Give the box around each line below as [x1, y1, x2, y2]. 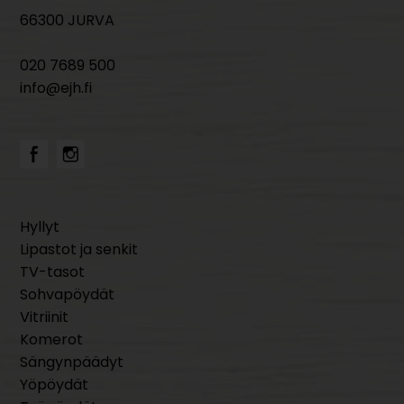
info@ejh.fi [20, 78, 93, 99]
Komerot [20, 329, 84, 351]
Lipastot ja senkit [20, 239, 139, 261]
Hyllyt [20, 216, 60, 238]
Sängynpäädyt [20, 352, 124, 373]
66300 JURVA [20, 10, 115, 32]
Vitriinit [20, 307, 69, 328]
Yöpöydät [20, 374, 89, 396]
